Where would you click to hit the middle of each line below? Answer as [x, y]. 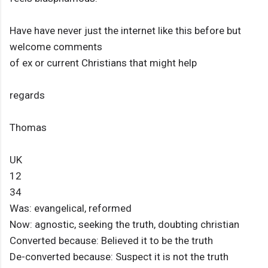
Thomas [28, 128]
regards [27, 95]
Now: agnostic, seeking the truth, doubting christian [124, 225]
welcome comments [56, 47]
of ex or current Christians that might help [103, 63]
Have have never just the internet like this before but [125, 31]
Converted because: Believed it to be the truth [111, 241]
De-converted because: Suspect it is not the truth [119, 257]
